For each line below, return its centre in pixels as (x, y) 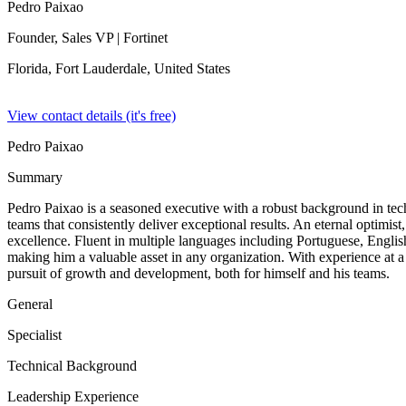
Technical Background (72, 366)
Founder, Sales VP (60, 38)
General (30, 304)
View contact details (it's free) (92, 116)
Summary (35, 177)
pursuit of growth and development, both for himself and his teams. (198, 273)
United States (192, 68)
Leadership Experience (73, 396)
